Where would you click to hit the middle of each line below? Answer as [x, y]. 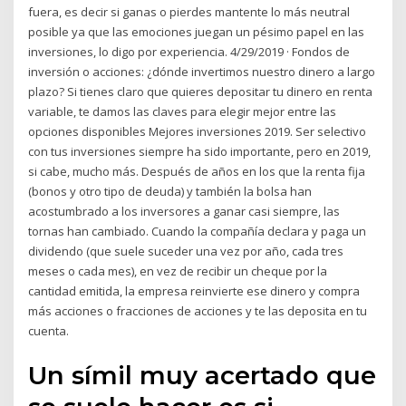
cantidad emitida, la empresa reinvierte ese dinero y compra [194, 291]
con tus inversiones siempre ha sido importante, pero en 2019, [200, 152]
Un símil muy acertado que [203, 375]
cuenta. [49, 331]
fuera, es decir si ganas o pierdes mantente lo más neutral [189, 12]
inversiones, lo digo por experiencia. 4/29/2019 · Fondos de [189, 52]
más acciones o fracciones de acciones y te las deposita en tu [198, 311]
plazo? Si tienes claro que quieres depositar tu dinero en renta [201, 92]
